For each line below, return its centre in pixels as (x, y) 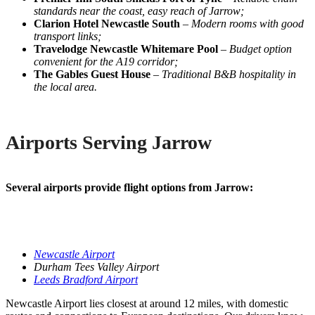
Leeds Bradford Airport (86, 279)
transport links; (67, 36)
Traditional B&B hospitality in (229, 74)
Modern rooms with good (247, 23)
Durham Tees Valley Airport (96, 266)
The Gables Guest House (92, 74)
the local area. (65, 86)
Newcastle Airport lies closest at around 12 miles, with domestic (147, 303)
